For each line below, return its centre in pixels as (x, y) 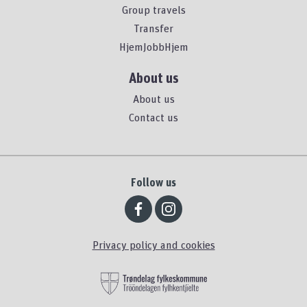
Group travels (153, 10)
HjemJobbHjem (153, 47)
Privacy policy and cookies (153, 245)
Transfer (153, 28)
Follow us (153, 182)
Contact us (153, 117)
